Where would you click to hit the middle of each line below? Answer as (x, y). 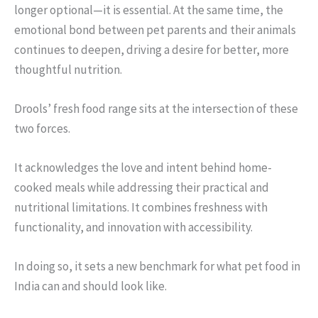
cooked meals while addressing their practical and (142, 187)
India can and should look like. (91, 286)
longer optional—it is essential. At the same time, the (149, 10)
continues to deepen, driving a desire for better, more (152, 49)
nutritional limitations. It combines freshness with (141, 207)
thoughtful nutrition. (68, 69)
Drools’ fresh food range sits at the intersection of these (156, 108)
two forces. (42, 128)
